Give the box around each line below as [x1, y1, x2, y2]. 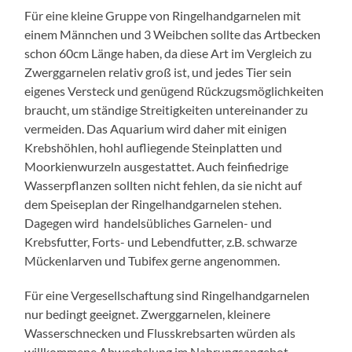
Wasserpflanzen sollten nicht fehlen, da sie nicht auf [24, 177, 302, 192]
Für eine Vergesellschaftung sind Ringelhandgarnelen [24, 287, 310, 302]
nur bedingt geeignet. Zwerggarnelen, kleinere [24, 306, 271, 321]
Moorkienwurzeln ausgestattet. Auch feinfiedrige [24, 158, 289, 174]
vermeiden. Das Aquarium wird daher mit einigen [24, 120, 288, 136]
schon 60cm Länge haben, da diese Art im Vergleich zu [24, 45, 313, 60]
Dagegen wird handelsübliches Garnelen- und [24, 214, 273, 230]
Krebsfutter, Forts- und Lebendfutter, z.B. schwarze [24, 233, 298, 249]
